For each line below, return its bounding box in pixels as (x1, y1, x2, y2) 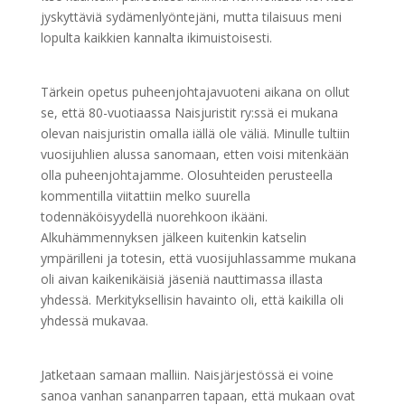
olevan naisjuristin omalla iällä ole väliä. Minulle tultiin (40, 125, 350, 142)
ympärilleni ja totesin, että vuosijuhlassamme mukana (40, 250, 356, 267)
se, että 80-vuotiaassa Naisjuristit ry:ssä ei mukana (40, 104, 338, 121)
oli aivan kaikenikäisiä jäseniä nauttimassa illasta (40, 270, 323, 287)
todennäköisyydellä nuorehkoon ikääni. (40, 208, 268, 225)
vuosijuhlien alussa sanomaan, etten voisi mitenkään (40, 146, 349, 163)
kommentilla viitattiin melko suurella (40, 187, 250, 204)
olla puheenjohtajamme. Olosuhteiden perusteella (40, 166, 333, 184)
